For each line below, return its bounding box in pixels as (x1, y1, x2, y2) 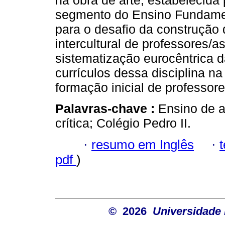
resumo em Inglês (91, 137, 194, 152)
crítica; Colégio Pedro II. (55, 116, 191, 131)
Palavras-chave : (55, 101, 158, 116)
